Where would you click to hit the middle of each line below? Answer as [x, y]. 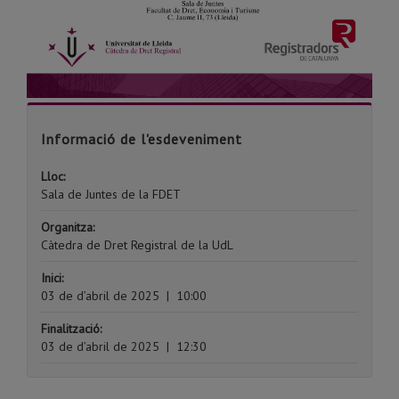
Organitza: [68, 227]
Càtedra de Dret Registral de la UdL [137, 244]
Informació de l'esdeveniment [142, 138]
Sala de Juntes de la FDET [111, 194]
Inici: [52, 277]
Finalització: [71, 328]
